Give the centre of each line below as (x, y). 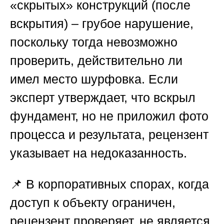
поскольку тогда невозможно (94, 42)
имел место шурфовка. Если (94, 79)
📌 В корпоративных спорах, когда (109, 184)
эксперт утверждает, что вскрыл (103, 98)
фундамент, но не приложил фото (109, 116)
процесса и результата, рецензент (109, 135)
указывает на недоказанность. (98, 153)
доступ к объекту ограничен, (93, 203)
